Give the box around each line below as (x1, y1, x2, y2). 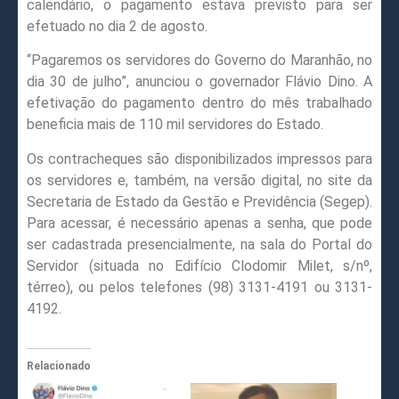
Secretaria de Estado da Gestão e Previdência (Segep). (27, 192, 372, 210)
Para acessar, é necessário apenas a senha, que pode (27, 214, 372, 232)
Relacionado (27, 359, 91, 372)
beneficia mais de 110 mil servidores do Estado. (27, 116, 323, 134)
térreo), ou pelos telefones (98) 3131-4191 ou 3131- (27, 278, 372, 296)
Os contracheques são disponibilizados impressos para (27, 150, 372, 167)
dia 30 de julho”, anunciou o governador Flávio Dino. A (27, 73, 372, 91)
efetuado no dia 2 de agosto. (27, 17, 208, 35)
